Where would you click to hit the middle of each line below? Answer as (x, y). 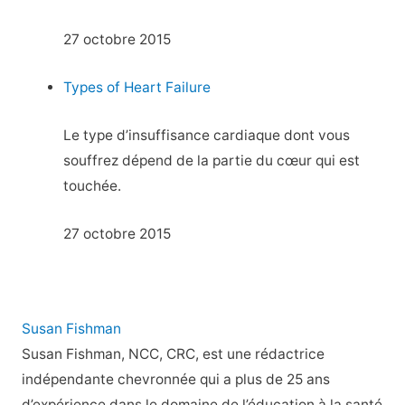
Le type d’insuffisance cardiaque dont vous (207, 135)
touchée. (93, 185)
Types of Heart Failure (137, 88)
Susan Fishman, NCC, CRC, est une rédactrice (173, 354)
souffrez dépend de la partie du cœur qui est (212, 160)
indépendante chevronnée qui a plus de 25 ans (175, 380)
